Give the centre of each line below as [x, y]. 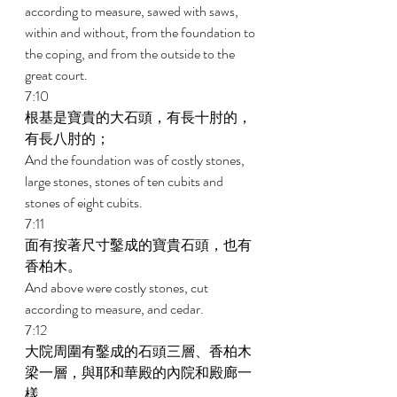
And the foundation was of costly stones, [136, 160]
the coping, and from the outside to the [131, 54]
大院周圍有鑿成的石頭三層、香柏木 [138, 351]
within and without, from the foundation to [141, 32]
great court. [58, 75]
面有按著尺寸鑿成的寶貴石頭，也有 [138, 245]
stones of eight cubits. [85, 202]
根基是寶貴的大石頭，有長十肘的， [138, 117]
